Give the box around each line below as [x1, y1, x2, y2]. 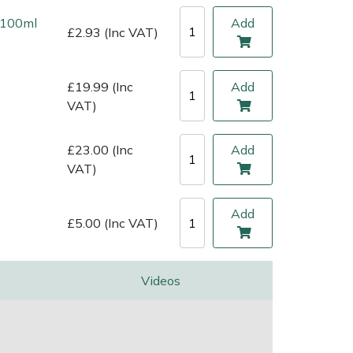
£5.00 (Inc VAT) [67, 215, 158, 232]
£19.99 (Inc [67, 78, 133, 95]
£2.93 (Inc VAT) [67, 24, 158, 40]
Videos [140, 273, 180, 289]
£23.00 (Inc [67, 142, 133, 158]
